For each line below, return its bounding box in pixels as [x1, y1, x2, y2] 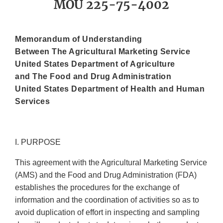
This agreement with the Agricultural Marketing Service [15, 158, 207, 167]
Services [15, 97, 50, 106]
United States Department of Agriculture [15, 60, 175, 69]
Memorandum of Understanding [15, 35, 142, 44]
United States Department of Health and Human [15, 85, 205, 94]
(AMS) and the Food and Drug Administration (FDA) [15, 171, 197, 180]
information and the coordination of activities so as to [15, 196, 199, 205]
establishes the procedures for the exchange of [15, 183, 179, 192]
